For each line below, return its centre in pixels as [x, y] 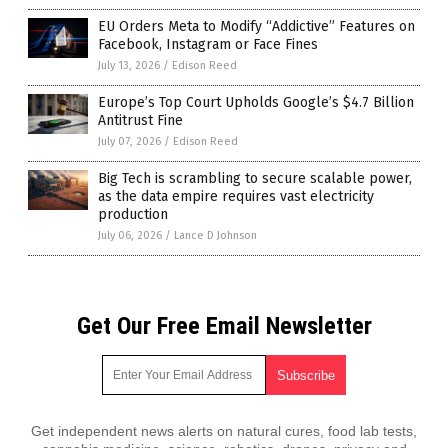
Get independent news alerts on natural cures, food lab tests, [224, 431]
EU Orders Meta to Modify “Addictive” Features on [256, 26]
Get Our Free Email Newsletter [224, 326]
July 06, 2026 [130, 235]
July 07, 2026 [129, 141]
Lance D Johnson [215, 235]
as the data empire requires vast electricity [236, 196]
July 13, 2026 [129, 65]
